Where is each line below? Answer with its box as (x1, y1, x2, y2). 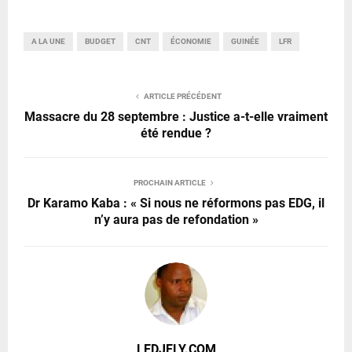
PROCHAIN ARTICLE (134, 178, 206, 187)
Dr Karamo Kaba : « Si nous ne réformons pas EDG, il (27, 195, 324, 211)
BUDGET (85, 36, 115, 46)
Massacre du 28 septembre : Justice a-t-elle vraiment (24, 108, 328, 124)
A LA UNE (31, 36, 65, 46)
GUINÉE (231, 36, 259, 46)
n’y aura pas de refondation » (93, 211, 258, 227)
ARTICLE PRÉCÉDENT (143, 91, 222, 101)
